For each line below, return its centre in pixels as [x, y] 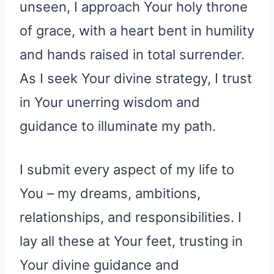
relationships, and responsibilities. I [131, 217]
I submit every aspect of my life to [127, 169]
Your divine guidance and [99, 265]
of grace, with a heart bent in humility [137, 30]
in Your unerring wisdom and [110, 102]
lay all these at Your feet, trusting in [131, 241]
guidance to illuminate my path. [118, 126]
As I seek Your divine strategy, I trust [136, 78]
